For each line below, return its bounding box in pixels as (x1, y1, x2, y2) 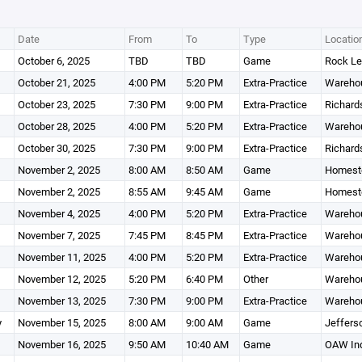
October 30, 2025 (17, 141, 95, 155)
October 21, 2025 (17, 75, 95, 90)
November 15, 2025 (17, 315, 106, 330)
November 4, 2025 (17, 206, 100, 221)
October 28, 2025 (17, 119, 95, 133)
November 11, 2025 (17, 250, 106, 264)
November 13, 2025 (17, 293, 106, 308)
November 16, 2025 (17, 337, 106, 351)
